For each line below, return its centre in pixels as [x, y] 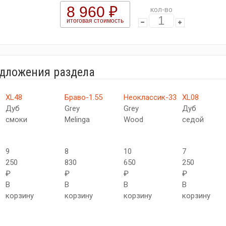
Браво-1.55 [83, 97]
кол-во [161, 10]
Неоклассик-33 [150, 97]
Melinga [77, 120]
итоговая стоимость [95, 21]
